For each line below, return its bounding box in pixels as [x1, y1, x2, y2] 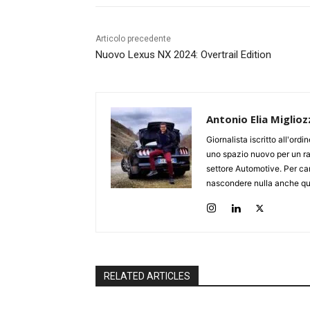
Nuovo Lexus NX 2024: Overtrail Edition [95, 48, 271, 62]
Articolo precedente [95, 34, 171, 44]
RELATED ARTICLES [104, 271, 190, 282]
